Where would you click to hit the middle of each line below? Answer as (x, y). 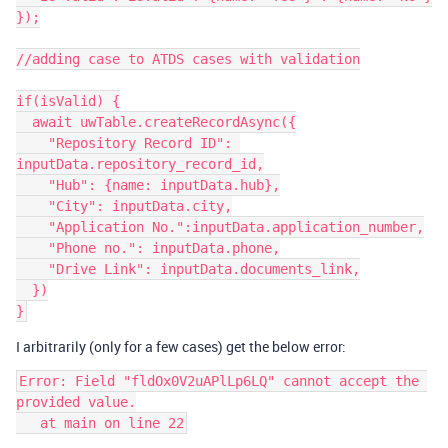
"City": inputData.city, (32, 206)
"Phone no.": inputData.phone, (32, 248)
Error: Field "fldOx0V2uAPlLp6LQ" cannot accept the (219, 381)
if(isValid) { (68, 101)
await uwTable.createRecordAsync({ (24, 122)
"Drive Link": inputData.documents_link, (32, 269)
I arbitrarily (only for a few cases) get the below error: (181, 346)
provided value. (76, 402)
